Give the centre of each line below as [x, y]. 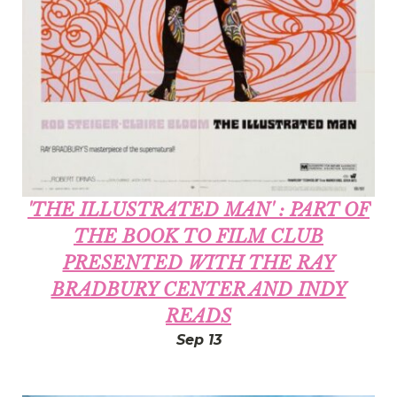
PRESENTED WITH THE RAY [198, 263]
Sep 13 [198, 339]
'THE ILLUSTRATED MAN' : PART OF [198, 210]
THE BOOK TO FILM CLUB [198, 236]
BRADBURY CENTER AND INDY [198, 289]
